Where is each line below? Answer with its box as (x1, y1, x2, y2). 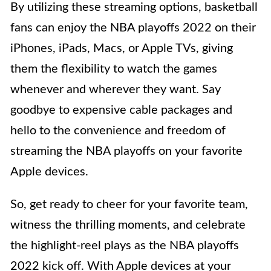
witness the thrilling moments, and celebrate (10, 219, 246, 232)
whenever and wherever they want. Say (10, 83, 221, 96)
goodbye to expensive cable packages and (10, 104, 232, 117)
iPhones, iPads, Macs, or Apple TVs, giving (10, 42, 233, 55)
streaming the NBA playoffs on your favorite (10, 145, 243, 158)
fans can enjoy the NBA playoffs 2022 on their (10, 22, 256, 34)
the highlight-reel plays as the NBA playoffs (10, 240, 239, 252)
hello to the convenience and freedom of (10, 125, 226, 137)
